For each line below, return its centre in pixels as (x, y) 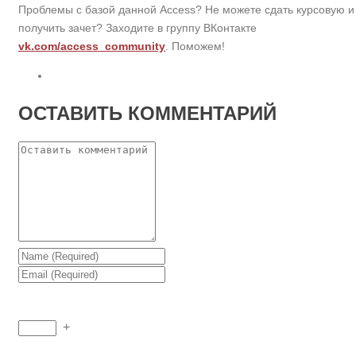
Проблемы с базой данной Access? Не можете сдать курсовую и (186, 9)
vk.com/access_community (92, 46)
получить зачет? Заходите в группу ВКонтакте (137, 27)
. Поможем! (195, 46)
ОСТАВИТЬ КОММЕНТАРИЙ (147, 113)
